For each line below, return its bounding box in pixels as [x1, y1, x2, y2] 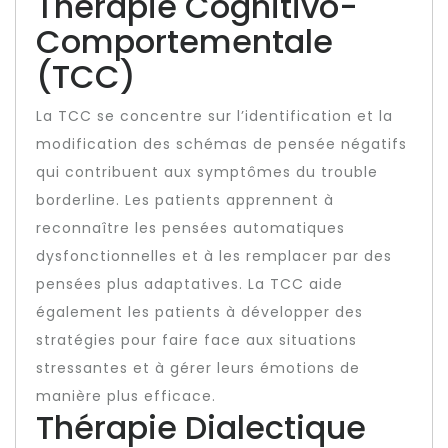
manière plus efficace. [36, 386, 216, 406]
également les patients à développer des [36, 302, 363, 322]
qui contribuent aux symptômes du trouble [36, 162, 378, 182]
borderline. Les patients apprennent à [36, 190, 334, 210]
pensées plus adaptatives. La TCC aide [36, 274, 343, 294]
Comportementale [36, 19, 333, 64]
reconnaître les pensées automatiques [36, 218, 345, 238]
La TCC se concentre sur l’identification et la [36, 106, 393, 126]
